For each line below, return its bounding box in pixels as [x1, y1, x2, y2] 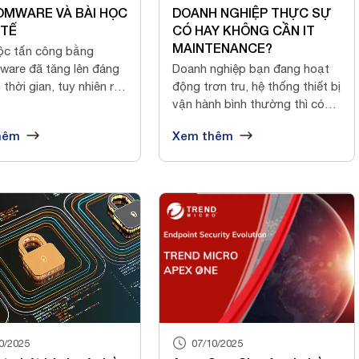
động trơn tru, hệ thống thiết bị [172, 79, 341, 93]
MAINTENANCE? [172, 39, 273, 55]
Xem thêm [172, 127, 234, 143]
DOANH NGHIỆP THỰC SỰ [172, 4, 332, 20]
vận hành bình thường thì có [172, 96, 325, 111]
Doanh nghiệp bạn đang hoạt [172, 61, 330, 75]
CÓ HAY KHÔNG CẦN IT [172, 22, 316, 38]
